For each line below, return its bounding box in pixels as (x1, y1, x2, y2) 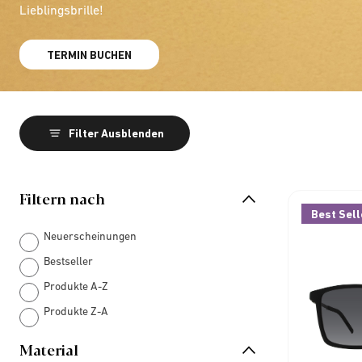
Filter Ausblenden (69, 127, 164, 140)
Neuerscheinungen (44, 229, 137, 242)
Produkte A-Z (44, 280, 108, 293)
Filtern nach (19, 187, 105, 208)
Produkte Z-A (44, 305, 108, 318)
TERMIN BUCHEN (47, 48, 132, 61)
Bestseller (44, 255, 93, 267)
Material (19, 339, 78, 360)
